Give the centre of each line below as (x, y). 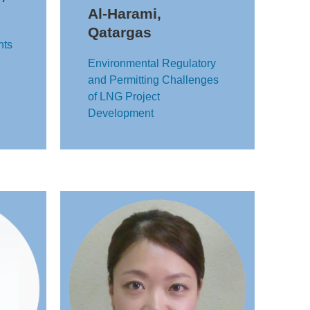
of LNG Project (124, 97)
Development (121, 113)
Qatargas (120, 32)
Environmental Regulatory (152, 63)
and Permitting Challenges (153, 80)
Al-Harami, (125, 13)
